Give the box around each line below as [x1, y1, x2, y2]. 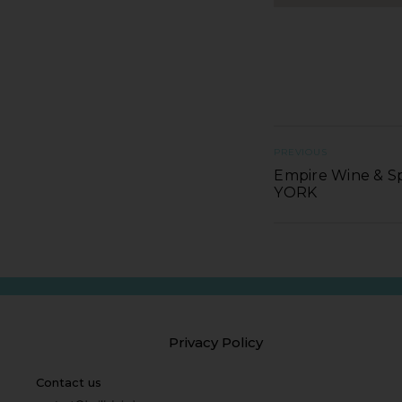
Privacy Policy [168, 333, 263, 351]
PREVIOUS [274, 145, 328, 158]
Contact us [36, 374, 101, 389]
